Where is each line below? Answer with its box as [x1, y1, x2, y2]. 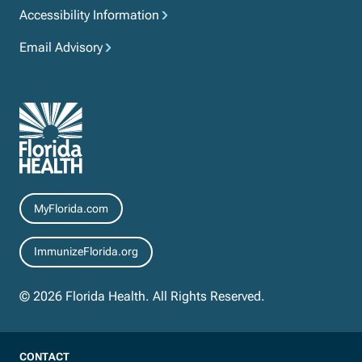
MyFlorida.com [34, 201, 108, 215]
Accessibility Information [19, 6, 159, 23]
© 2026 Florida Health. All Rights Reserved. [19, 288, 265, 304]
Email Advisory [19, 39, 103, 55]
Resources [19, 100, 70, 113]
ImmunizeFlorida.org [34, 245, 138, 259]
